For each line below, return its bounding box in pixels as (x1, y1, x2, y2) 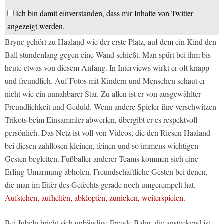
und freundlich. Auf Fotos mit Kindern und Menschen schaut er (5, 75, 205, 86)
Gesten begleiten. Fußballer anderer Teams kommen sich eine (5, 153, 198, 164)
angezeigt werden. (7, 21, 65, 32)
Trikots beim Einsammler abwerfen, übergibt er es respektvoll (5, 114, 197, 125)
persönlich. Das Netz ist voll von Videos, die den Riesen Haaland (5, 127, 210, 138)
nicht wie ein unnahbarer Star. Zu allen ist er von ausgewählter (5, 88, 201, 99)
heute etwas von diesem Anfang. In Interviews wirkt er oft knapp (5, 62, 209, 73)
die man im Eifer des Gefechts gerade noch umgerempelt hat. (5, 179, 196, 190)
